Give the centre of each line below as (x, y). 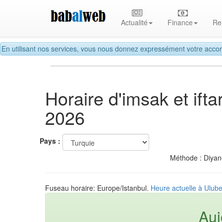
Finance (180, 22)
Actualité (135, 22)
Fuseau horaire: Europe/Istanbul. (98, 188)
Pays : (50, 141)
